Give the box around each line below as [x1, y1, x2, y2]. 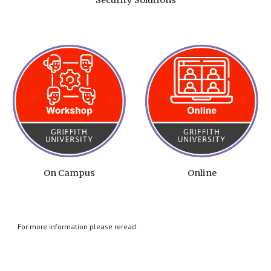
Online [187, 168, 217, 179]
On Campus [44, 168, 95, 179]
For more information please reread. [18, 222, 139, 231]
